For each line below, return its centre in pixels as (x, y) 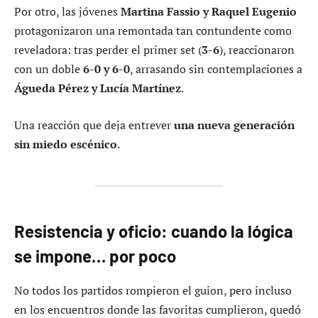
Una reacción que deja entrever (94, 125)
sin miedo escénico (66, 144)
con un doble (49, 69)
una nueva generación (234, 125)
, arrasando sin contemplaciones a (216, 69)
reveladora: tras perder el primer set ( (108, 50)
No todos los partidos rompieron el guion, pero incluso (153, 290)
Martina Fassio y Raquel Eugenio (209, 12)
